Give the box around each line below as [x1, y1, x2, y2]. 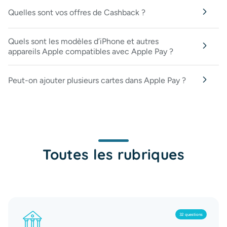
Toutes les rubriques [42, 145, 185, 163]
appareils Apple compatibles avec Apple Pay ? [8, 47, 173, 56]
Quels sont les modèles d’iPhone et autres [8, 36, 159, 46]
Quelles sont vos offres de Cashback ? [8, 8, 145, 17]
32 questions [179, 212, 203, 217]
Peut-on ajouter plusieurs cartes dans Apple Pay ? [8, 75, 186, 85]
